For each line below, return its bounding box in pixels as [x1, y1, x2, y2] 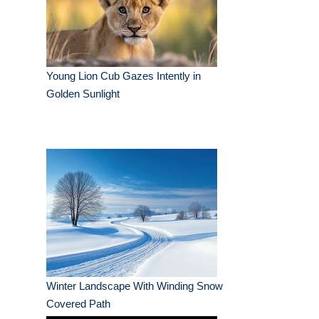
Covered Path [46, 298, 110, 310]
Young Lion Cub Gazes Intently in [46, 70, 201, 83]
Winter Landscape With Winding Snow [46, 280, 223, 293]
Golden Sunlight [46, 88, 120, 100]
